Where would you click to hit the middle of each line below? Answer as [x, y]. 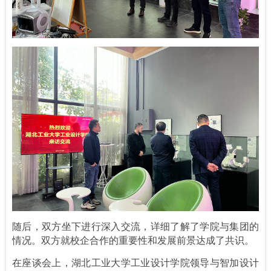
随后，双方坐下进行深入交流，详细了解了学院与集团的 [135, 226]
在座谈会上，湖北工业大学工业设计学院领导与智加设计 [135, 262]
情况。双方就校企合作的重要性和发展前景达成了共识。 [133, 240]
